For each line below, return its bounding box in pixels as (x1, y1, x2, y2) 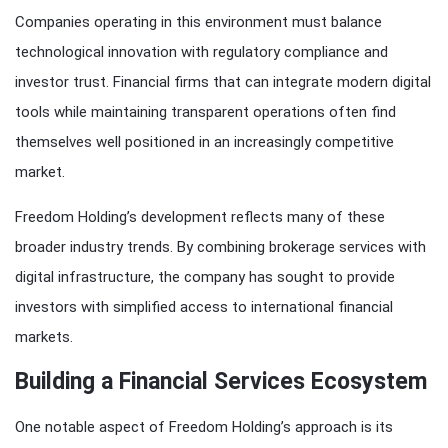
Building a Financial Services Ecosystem (15, 368, 427, 396)
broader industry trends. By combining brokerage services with (15, 238, 426, 257)
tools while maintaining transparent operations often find (15, 103, 396, 122)
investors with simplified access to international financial (15, 298, 393, 317)
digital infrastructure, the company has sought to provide (15, 268, 395, 287)
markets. (15, 328, 73, 347)
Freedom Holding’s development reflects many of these (15, 208, 385, 227)
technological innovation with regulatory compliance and (15, 43, 388, 62)
